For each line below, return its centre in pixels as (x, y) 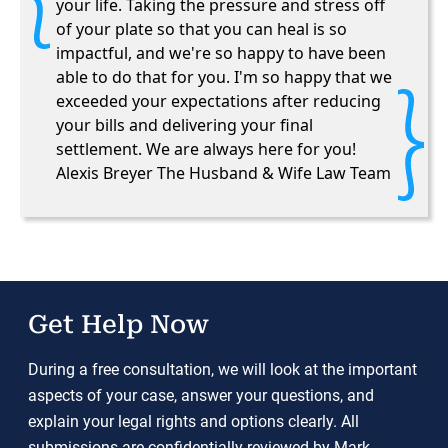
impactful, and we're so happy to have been (221, 53)
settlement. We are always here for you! (206, 149)
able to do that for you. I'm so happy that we (224, 77)
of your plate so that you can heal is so (201, 29)
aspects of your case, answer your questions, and (201, 395)
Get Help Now (118, 324)
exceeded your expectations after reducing (218, 101)
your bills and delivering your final (184, 125)
